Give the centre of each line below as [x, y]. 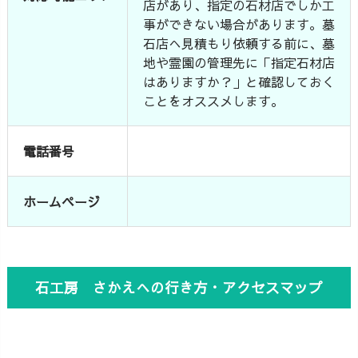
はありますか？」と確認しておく [239, 81]
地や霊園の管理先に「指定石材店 [239, 62]
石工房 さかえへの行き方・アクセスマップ [179, 287]
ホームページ [62, 201]
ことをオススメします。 [214, 100]
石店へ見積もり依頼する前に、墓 [239, 43]
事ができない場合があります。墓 [239, 24]
